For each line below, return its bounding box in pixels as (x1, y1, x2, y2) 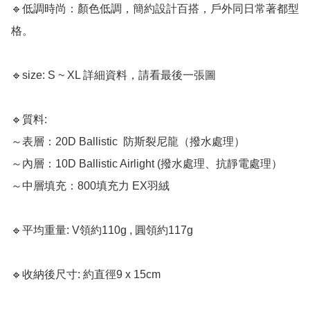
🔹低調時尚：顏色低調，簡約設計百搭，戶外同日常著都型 (11, 3, 299, 15)
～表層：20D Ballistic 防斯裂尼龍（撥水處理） (11, 136, 245, 148)
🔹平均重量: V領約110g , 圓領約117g (11, 224, 196, 237)
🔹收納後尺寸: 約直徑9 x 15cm (11, 268, 161, 281)
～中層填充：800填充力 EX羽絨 (11, 180, 170, 192)
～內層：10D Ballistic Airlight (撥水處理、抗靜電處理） (11, 158, 282, 170)
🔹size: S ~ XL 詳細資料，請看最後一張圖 (11, 69, 219, 82)
